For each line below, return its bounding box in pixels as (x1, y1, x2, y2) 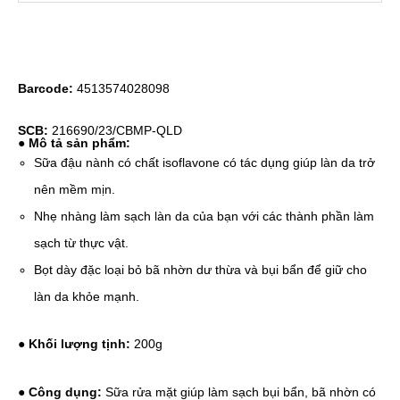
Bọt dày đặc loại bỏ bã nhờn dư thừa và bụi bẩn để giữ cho (34, 262, 368, 277)
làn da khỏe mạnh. (34, 289, 140, 304)
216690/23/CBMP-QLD (48, 123, 182, 137)
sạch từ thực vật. (34, 236, 129, 250)
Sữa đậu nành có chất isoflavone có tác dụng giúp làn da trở (34, 155, 376, 170)
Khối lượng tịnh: (29, 337, 130, 351)
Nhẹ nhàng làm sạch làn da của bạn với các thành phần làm (34, 209, 375, 223)
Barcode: (18, 81, 73, 96)
